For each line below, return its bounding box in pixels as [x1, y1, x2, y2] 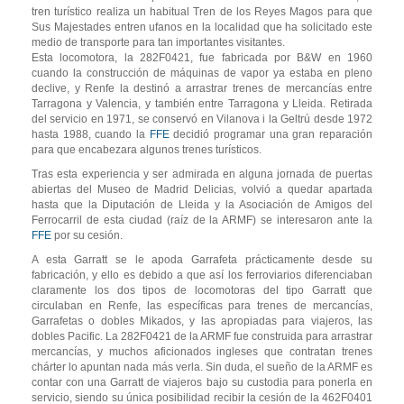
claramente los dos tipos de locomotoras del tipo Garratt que [32, 284, 372, 298]
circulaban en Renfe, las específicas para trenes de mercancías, [32, 299, 372, 313]
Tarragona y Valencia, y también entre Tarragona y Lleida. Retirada [32, 97, 372, 111]
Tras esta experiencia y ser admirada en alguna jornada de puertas [32, 168, 372, 181]
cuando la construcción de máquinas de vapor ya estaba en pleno [32, 67, 372, 80]
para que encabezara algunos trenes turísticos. [32, 143, 262, 157]
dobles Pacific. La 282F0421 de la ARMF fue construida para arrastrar [32, 330, 372, 344]
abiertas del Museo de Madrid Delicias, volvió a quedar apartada [32, 183, 372, 197]
